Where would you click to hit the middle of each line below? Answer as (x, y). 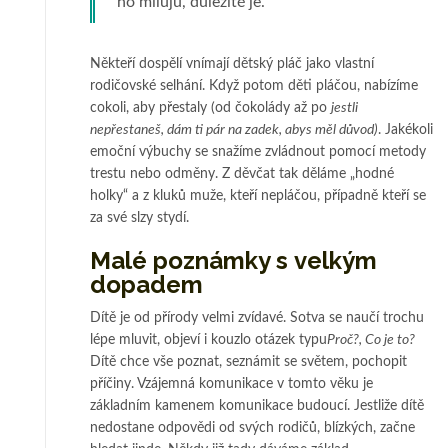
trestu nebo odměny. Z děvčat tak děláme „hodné (242, 173)
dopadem (146, 284)
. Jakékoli (405, 129)
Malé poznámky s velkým (233, 260)
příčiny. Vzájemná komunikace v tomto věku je (231, 383)
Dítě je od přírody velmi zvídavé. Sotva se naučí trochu (257, 317)
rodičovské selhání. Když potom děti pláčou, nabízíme (254, 85)
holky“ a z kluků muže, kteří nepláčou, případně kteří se (258, 195)
